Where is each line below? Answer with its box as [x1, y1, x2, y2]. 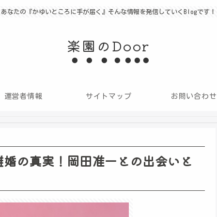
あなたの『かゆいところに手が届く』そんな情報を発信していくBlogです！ [1, 9, 216, 15]
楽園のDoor [67, 36, 150, 55]
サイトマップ [85, 92, 132, 100]
